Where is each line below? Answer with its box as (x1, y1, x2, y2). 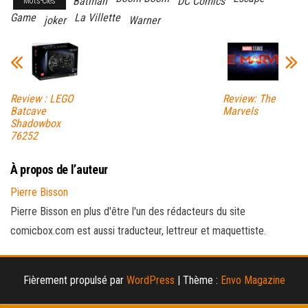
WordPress (126, 274, 175, 287)
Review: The (222, 92, 276, 106)
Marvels (222, 104, 258, 118)
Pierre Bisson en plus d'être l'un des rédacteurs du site (10, 205, 245, 219)
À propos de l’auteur (10, 162, 108, 177)
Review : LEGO (10, 92, 74, 106)
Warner (129, 13, 160, 27)
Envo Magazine (220, 274, 285, 287)
